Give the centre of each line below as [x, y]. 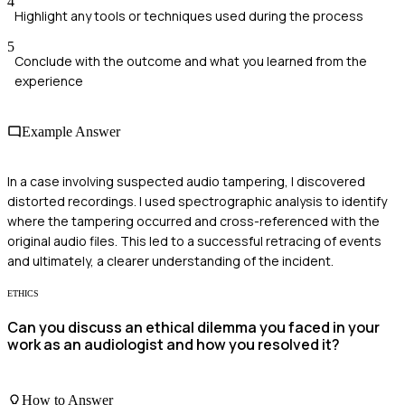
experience [49, 81]
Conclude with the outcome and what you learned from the [191, 61]
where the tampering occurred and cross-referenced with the [193, 221]
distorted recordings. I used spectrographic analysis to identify [197, 201]
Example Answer [71, 131]
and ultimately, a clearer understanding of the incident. [170, 260]
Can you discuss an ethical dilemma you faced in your [193, 328]
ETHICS [23, 293]
